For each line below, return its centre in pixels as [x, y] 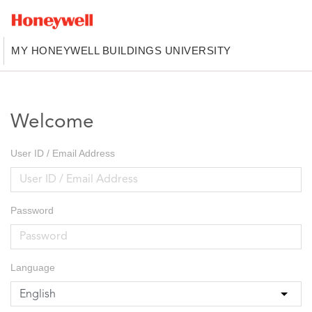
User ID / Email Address [63, 153]
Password [32, 210]
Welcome [52, 123]
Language [33, 267]
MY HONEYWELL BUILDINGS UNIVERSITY [121, 50]
